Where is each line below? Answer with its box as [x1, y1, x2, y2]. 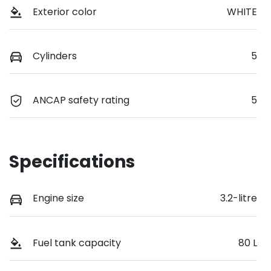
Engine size [33, 191, 84, 206]
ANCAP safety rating [33, 93, 129, 108]
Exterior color [33, 5, 97, 19]
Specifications [9, 150, 135, 174]
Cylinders [33, 49, 77, 64]
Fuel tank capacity [33, 235, 121, 250]
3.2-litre [220, 191, 257, 206]
